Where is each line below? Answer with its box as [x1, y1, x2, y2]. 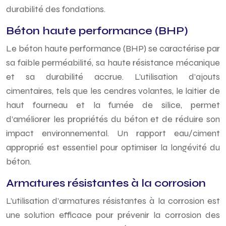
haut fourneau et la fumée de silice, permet [6, 99, 220, 110]
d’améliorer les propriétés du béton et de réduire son [6, 114, 220, 125]
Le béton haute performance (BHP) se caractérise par [6, 43, 220, 54]
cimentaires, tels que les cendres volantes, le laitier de [6, 85, 220, 96]
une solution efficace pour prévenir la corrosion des [6, 209, 220, 220]
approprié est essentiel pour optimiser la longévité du [6, 142, 220, 153]
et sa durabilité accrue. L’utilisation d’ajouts [6, 71, 220, 82]
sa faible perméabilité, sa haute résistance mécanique [6, 57, 220, 68]
